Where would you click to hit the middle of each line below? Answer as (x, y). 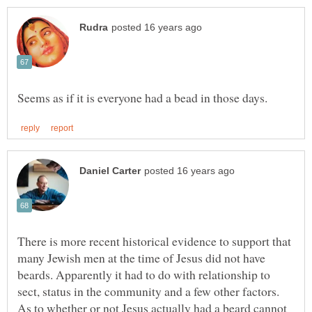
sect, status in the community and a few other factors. (148, 291)
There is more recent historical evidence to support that (154, 241)
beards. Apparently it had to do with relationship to (144, 275)
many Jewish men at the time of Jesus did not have (141, 258)
